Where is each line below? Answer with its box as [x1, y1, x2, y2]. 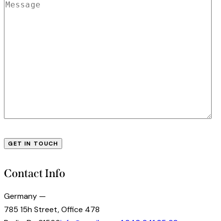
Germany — [4, 191, 46, 202]
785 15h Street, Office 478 [4, 204, 100, 215]
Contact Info [4, 167, 65, 181]
